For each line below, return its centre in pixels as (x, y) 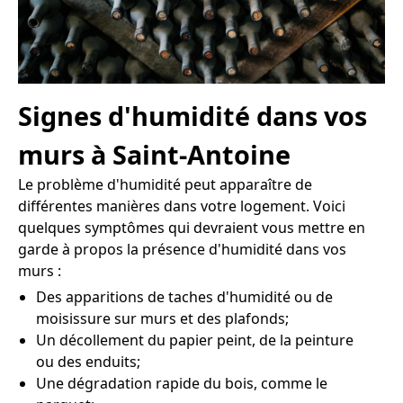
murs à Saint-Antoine (154, 155)
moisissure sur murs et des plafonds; (162, 319)
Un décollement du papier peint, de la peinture (195, 340)
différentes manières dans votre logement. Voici (182, 206)
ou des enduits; (88, 362)
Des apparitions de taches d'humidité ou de (184, 297)
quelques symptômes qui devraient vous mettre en (192, 228)
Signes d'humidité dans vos (193, 116)
